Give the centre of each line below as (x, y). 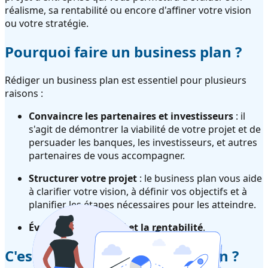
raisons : (24, 94)
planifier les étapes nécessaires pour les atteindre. (142, 205)
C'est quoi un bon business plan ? (122, 256)
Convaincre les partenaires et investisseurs (131, 116)
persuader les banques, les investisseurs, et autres (143, 143)
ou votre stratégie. (47, 24)
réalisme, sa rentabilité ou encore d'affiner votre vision (128, 10)
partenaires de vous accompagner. (107, 156)
